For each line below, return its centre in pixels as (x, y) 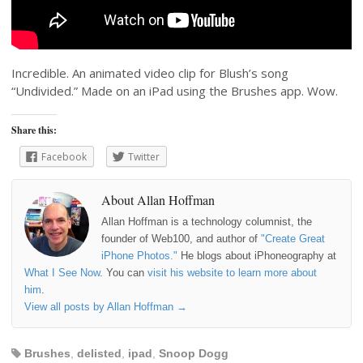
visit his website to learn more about (232, 272)
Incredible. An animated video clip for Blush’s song (150, 73)
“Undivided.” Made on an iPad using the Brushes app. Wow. (175, 90)
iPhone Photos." (139, 255)
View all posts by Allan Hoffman (100, 306)
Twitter (144, 156)
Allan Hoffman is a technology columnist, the (207, 221)
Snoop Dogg (194, 353)
